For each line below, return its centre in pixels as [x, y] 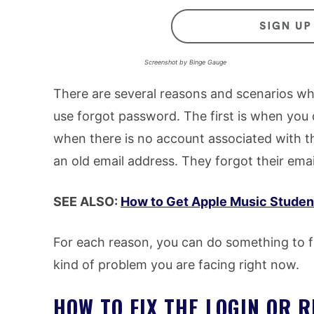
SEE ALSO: [87, 202]
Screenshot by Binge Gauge [185, 62]
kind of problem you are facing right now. [176, 265]
